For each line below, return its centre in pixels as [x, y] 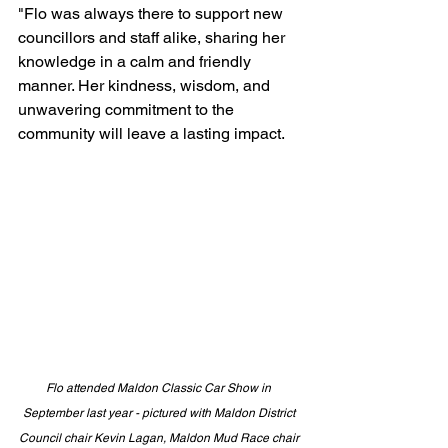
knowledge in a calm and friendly [136, 61]
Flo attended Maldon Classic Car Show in [160, 388]
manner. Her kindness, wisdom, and [146, 85]
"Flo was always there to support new [152, 13]
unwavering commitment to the [128, 109]
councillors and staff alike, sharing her [153, 37]
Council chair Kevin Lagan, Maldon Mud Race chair [160, 438]
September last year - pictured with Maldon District [160, 413]
